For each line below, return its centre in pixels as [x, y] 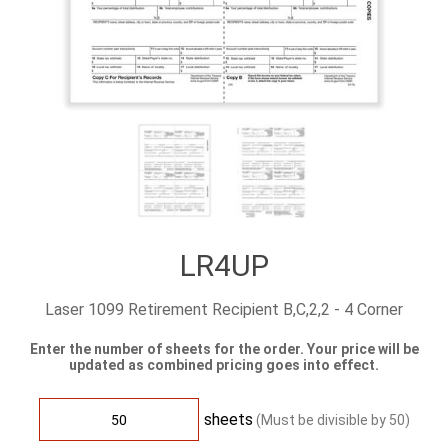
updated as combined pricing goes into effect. [224, 365]
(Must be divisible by [322, 420]
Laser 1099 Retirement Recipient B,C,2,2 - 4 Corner [224, 309]
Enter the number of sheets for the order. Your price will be [224, 349]
